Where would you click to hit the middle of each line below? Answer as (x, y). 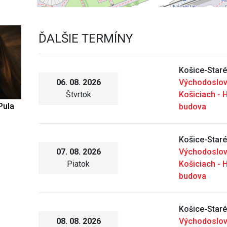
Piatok (79, 164)
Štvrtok (78, 95)
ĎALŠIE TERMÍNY (86, 39)
